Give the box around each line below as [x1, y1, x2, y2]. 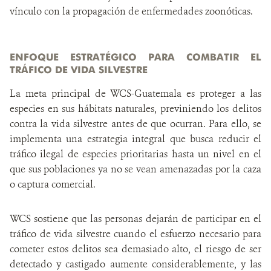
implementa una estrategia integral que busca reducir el [10, 132, 261, 145]
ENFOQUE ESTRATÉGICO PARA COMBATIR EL [10, 51, 261, 63]
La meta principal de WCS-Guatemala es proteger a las [10, 87, 261, 100]
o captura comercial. [10, 178, 96, 191]
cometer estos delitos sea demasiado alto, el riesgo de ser [10, 243, 261, 255]
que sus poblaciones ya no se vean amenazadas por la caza [10, 163, 261, 175]
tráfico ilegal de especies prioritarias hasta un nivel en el [10, 148, 261, 160]
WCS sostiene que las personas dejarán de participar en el [10, 212, 261, 225]
